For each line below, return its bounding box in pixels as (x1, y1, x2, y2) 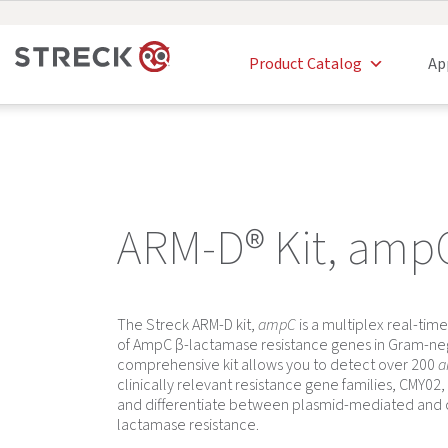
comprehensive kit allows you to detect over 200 (117, 353, 438, 376)
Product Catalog (249, 53, 362, 75)
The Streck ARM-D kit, (117, 313, 255, 336)
